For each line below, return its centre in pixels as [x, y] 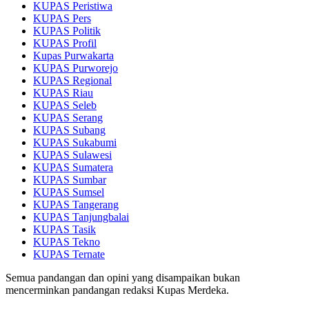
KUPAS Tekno [67, 241]
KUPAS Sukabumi [75, 142]
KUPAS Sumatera [73, 167]
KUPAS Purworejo [76, 68]
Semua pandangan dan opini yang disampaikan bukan [123, 277]
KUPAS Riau [63, 92]
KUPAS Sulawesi [72, 154]
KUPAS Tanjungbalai [81, 217]
